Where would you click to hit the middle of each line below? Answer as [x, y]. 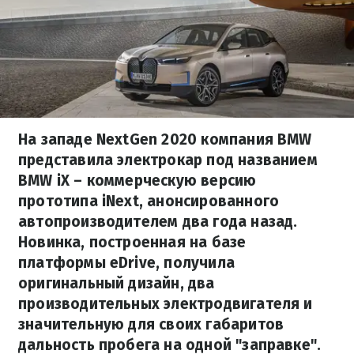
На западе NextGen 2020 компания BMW [165, 139]
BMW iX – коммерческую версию [137, 181]
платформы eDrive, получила [126, 263]
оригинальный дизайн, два [117, 283]
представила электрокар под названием [168, 160]
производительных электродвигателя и [166, 304]
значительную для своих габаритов [151, 324]
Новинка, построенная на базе [132, 242]
